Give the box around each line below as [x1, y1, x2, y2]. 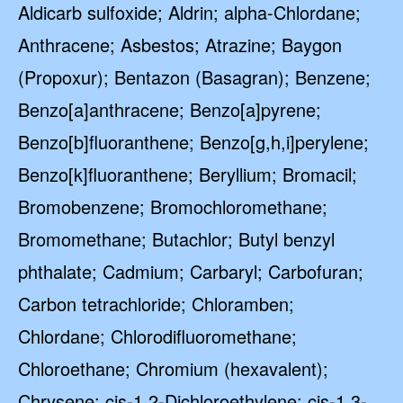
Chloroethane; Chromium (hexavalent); [18, 355, 328, 381]
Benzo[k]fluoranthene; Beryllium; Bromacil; [18, 161, 357, 187]
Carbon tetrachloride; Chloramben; [18, 291, 294, 317]
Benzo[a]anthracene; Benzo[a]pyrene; [18, 96, 321, 122]
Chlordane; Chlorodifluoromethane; [18, 323, 297, 349]
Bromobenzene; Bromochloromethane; [18, 193, 327, 219]
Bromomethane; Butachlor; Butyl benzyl [18, 226, 335, 252]
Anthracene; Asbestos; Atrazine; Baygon [18, 31, 342, 58]
